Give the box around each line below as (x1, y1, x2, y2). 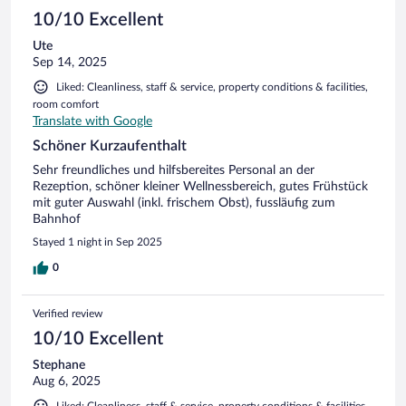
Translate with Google (33, 114, 152, 128)
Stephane (33, 358, 85, 372)
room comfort (33, 98, 99, 110)
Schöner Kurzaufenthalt (33, 138, 187, 153)
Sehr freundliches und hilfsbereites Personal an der (33, 163, 314, 177)
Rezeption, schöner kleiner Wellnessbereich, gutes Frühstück (33, 179, 368, 193)
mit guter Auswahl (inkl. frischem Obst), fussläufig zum (33, 196, 335, 209)
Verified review (33, 307, 102, 319)
